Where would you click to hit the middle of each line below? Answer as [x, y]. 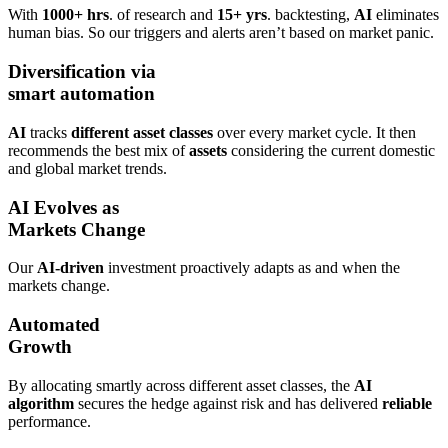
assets [208, 150]
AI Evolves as [63, 207]
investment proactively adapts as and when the [252, 268]
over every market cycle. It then [314, 132]
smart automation [81, 94]
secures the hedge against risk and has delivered [228, 403]
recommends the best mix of [98, 150]
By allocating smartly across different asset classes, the [181, 385]
